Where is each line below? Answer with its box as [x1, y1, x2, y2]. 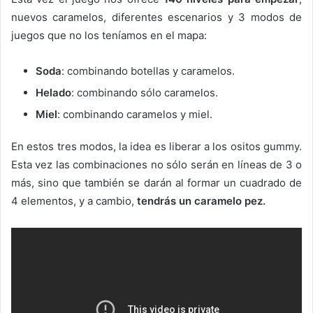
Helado [36, 86, 71, 99]
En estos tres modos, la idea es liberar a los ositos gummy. [11, 140, 302, 153]
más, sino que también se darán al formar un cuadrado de [11, 176, 302, 189]
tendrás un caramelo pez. [134, 194, 265, 208]
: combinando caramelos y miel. [57, 108, 212, 121]
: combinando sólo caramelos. [71, 86, 218, 99]
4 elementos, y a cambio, [11, 194, 134, 208]
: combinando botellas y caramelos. [61, 64, 235, 78]
